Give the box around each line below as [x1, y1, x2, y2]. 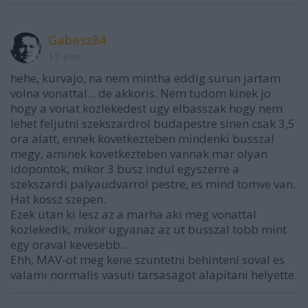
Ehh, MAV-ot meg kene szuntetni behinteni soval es [10, 251, 285, 267]
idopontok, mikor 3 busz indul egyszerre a [10, 160, 239, 177]
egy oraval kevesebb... [10, 236, 129, 252]
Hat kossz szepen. [10, 190, 106, 207]
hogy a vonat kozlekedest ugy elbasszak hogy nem [10, 100, 283, 116]
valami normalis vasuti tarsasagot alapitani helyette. [10, 266, 297, 283]
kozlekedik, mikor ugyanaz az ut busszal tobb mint [10, 221, 287, 237]
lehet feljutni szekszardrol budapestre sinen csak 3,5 [10, 115, 295, 131]
